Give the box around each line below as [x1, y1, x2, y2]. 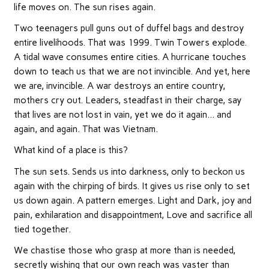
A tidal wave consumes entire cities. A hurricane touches [13, 52, 246, 63]
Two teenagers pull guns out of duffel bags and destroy [13, 23, 244, 34]
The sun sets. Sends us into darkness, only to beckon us [13, 166, 245, 177]
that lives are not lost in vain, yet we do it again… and [13, 109, 231, 121]
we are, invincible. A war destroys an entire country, [13, 80, 225, 92]
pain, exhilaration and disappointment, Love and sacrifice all [13, 209, 252, 220]
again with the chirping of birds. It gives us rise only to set [13, 180, 250, 192]
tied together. [13, 223, 71, 235]
